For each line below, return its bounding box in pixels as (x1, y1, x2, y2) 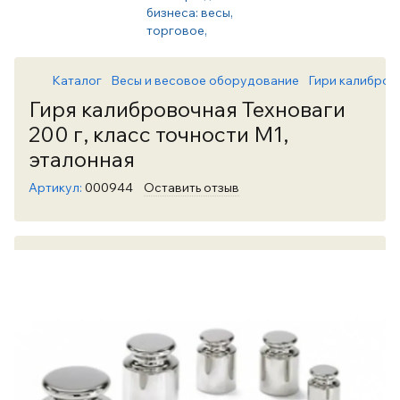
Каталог (52, 72, 102, 88)
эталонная (29, 146, 135, 172)
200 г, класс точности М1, (29, 121, 288, 147)
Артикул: (29, 179, 82, 196)
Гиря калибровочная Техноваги (29, 96, 346, 122)
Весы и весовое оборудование (111, 72, 299, 88)
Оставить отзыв (144, 179, 239, 196)
